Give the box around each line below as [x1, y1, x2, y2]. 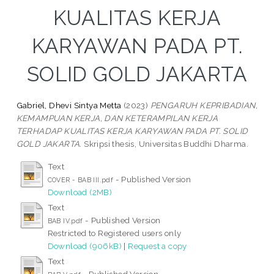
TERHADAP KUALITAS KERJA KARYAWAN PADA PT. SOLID [16, 125, 248, 136]
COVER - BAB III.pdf [47, 176, 114, 183]
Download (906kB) [47, 240, 122, 251]
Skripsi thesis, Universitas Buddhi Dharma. [81, 138, 249, 149]
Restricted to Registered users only [47, 228, 182, 238]
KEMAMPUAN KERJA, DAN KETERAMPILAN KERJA [16, 113, 218, 123]
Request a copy [128, 240, 187, 251]
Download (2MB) [47, 187, 113, 197]
